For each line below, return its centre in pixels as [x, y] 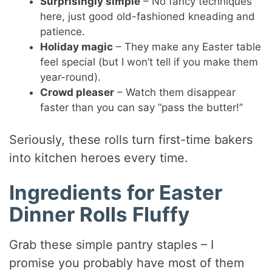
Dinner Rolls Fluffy [100, 215]
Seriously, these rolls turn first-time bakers [131, 140]
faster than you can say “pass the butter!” [142, 107]
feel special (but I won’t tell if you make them [149, 62]
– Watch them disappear [175, 92]
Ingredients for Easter [116, 193]
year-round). [71, 77]
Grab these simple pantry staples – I [112, 244]
